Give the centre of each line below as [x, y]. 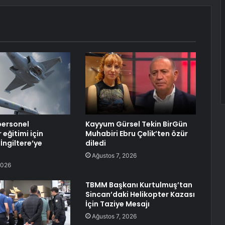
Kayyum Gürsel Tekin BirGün [136, 124]
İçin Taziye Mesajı [117, 204]
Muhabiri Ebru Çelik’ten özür [136, 134]
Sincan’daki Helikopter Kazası [140, 195]
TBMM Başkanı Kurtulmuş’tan [139, 185]
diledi [95, 143]
